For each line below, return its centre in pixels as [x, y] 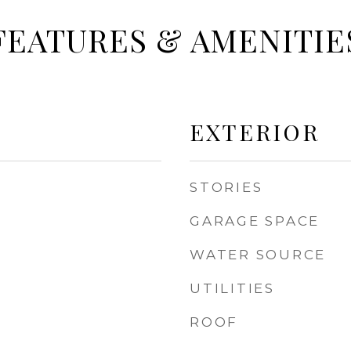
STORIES [226, 187]
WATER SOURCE [258, 255]
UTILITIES [232, 288]
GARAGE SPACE [255, 221]
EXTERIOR [255, 132]
